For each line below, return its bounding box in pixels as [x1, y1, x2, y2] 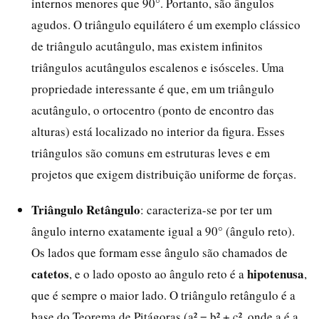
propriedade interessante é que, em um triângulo [31, 80, 274, 97]
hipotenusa [247, 264, 304, 283]
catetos [31, 264, 69, 283]
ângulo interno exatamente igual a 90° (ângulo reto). [31, 222, 295, 239]
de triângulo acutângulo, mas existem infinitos [31, 37, 263, 54]
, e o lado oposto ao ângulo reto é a [69, 265, 247, 282]
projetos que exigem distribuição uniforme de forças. [31, 165, 296, 182]
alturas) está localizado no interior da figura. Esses [31, 122, 285, 140]
